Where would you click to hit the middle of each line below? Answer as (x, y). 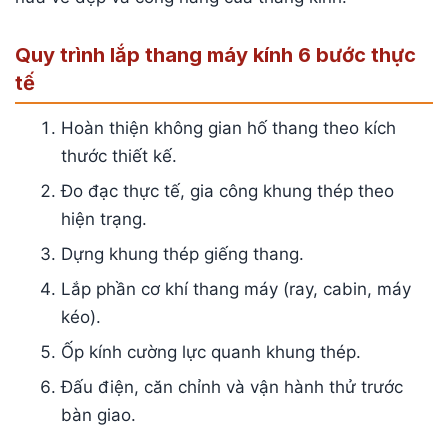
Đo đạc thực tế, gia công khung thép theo (228, 191)
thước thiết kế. (119, 156)
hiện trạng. (104, 219)
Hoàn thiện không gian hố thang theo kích (229, 128)
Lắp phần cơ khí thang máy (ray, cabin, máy (236, 289)
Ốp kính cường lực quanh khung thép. (211, 352)
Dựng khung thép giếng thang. (183, 254)
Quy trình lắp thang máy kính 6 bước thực (215, 55)
